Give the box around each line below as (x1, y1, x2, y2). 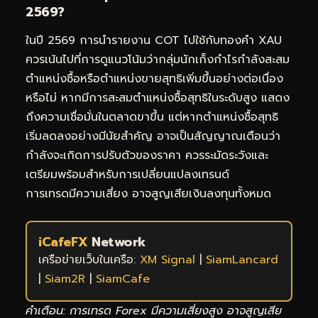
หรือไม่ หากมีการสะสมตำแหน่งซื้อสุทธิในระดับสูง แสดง (26, 89, 290, 106)
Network (87, 231, 146, 252)
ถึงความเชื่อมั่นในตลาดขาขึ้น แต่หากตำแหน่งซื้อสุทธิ (26, 108, 278, 126)
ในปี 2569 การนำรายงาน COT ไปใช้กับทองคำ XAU (26, 31, 282, 49)
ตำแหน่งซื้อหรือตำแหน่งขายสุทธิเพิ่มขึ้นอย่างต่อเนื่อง (26, 70, 283, 87)
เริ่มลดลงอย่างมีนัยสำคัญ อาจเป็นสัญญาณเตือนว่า (26, 127, 280, 145)
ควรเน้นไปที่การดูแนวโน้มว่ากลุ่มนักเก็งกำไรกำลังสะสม (26, 50, 290, 68)
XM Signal (140, 251, 195, 268)
